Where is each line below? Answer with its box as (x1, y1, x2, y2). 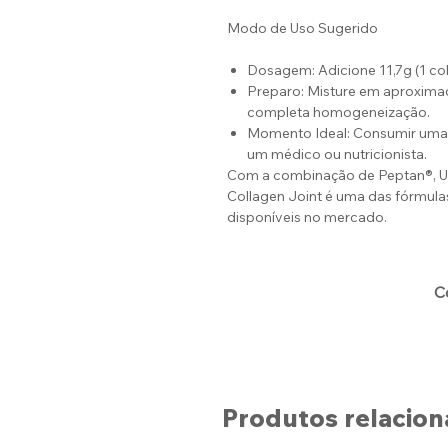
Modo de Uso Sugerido (227, 19, 378, 38)
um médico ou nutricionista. (247, 145, 427, 164)
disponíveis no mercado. (227, 208, 387, 227)
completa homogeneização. (247, 103, 430, 122)
